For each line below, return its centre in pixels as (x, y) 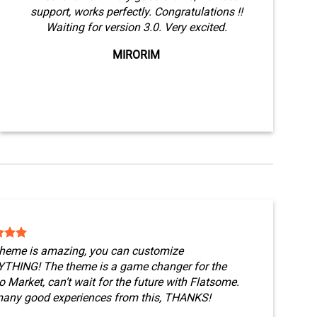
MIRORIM (137, 55)
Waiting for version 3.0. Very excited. (136, 27)
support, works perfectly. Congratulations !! (136, 12)
